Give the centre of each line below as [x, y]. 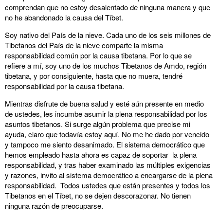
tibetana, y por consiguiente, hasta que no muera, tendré [94, 76]
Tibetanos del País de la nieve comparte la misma [84, 45]
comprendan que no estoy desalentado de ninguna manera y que [108, 7]
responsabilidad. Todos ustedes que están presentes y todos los [108, 185]
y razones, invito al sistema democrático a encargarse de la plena [109, 175]
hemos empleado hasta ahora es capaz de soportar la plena [101, 154]
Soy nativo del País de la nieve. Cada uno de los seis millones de [108, 35]
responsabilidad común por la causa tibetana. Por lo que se [98, 55]
